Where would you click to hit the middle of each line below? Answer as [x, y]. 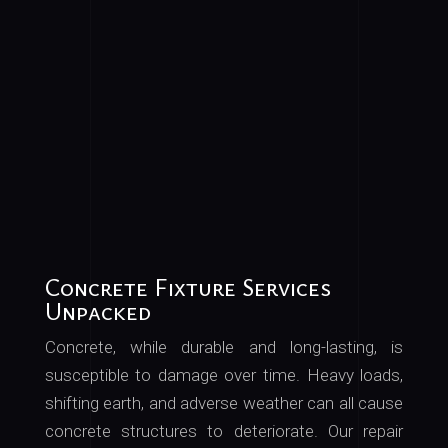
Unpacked [97, 311]
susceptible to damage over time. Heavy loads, [224, 375]
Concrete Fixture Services [187, 287]
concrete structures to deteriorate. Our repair [224, 431]
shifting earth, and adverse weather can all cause [224, 403]
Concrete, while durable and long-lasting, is [224, 347]
